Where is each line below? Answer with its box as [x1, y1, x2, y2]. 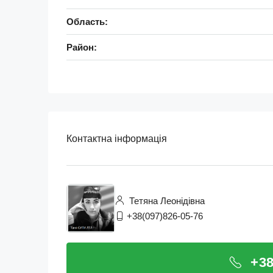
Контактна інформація [66, 133, 167, 144]
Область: [66, 16, 108, 27]
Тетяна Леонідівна [127, 196, 205, 206]
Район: [66, 42, 97, 52]
